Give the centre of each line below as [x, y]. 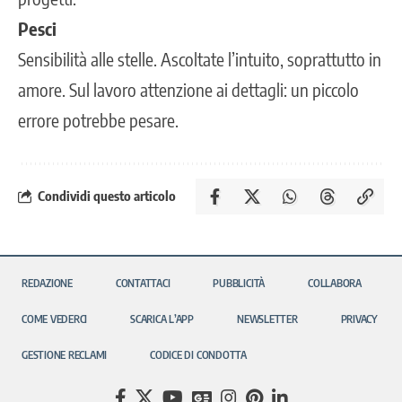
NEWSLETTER [267, 319]
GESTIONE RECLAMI [65, 354]
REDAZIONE [47, 283]
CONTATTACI [143, 283]
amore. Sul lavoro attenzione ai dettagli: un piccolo [188, 89]
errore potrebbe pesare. [98, 119]
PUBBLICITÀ [239, 283]
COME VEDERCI [55, 319]
